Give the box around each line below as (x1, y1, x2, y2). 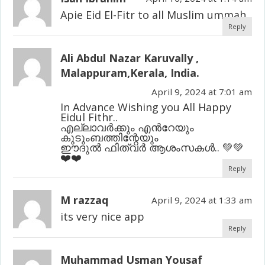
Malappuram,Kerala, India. (60, 65, 200, 80)
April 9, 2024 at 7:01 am (151, 85, 252, 98)
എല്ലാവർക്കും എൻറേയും (60, 119, 195, 134)
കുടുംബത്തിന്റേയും (60, 130, 159, 144)
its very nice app (60, 209, 145, 224)
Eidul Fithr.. (60, 109, 118, 124)
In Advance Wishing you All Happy (60, 99, 232, 114)
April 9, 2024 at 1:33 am (151, 193, 252, 206)
